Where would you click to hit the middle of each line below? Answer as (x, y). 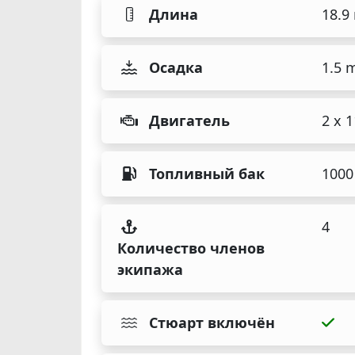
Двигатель (189, 120)
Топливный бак (207, 173)
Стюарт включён (212, 322)
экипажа (150, 269)
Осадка (176, 67)
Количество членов (191, 248)
